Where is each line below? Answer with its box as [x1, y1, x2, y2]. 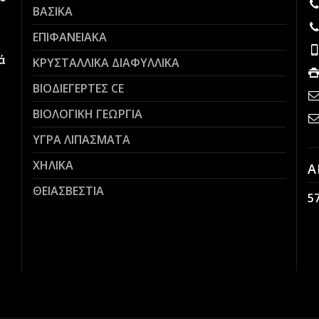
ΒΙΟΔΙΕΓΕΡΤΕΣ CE [32, 80, 124, 96]
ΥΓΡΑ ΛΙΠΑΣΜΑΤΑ [32, 131, 130, 147]
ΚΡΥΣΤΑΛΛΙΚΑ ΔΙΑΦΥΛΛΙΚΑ [32, 54, 179, 70]
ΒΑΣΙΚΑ [32, 3, 73, 19]
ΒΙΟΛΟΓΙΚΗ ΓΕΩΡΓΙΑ [32, 105, 142, 122]
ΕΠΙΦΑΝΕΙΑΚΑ [32, 28, 107, 45]
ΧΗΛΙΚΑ [32, 157, 73, 173]
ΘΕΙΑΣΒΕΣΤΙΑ [32, 182, 104, 199]
